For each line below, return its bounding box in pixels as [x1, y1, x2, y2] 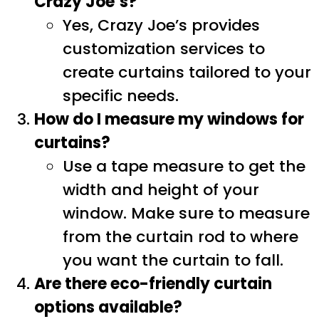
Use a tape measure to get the [63, 155, 305, 178]
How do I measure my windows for [34, 108, 304, 131]
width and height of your [63, 179, 259, 202]
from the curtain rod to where [63, 226, 298, 249]
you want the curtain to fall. [63, 249, 283, 272]
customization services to [63, 38, 265, 61]
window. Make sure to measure [63, 202, 310, 225]
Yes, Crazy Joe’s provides [63, 14, 260, 37]
